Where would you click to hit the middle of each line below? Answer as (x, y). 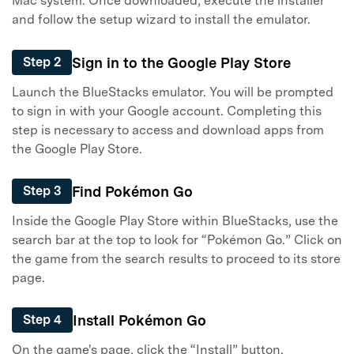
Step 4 (42, 320)
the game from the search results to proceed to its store (176, 258)
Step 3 (42, 191)
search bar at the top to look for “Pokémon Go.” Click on (177, 239)
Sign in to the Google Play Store (181, 62)
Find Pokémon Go (132, 191)
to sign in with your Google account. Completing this (167, 111)
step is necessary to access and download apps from (168, 130)
